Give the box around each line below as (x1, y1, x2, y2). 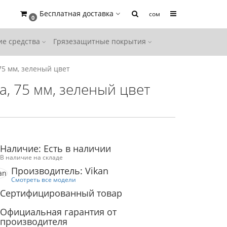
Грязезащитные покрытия (53, 36, 148, 46)
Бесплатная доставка (40, 9, 113, 18)
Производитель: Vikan (11, 165, 109, 177)
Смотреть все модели (11, 175, 77, 183)
